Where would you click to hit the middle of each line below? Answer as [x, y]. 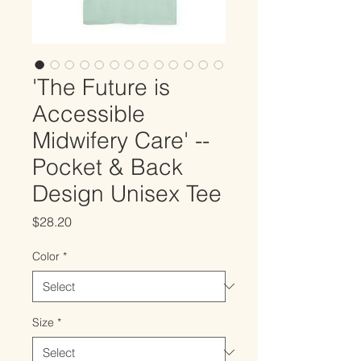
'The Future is [101, 87]
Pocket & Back [108, 166]
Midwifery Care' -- [121, 140]
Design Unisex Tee [127, 193]
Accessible [89, 113]
